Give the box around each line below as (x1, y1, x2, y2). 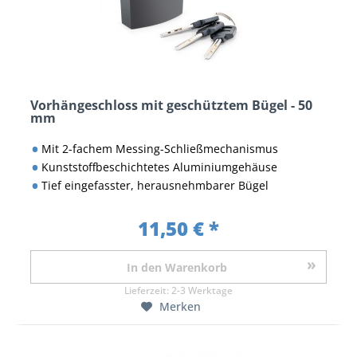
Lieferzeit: (124, 284, 171, 298)
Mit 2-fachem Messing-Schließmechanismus (41, 141, 278, 157)
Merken (159, 299, 201, 315)
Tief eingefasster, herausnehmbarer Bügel (41, 178, 269, 194)
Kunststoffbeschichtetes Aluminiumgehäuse (41, 159, 277, 175)
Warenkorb (165, 260, 227, 276)
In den (127, 260, 162, 276)
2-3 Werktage (171, 284, 233, 298)
